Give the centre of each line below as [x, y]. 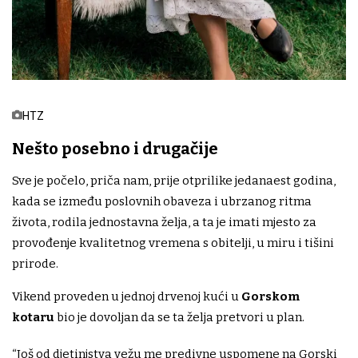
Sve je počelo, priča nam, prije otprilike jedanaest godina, [174, 181]
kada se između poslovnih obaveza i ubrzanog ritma [162, 202]
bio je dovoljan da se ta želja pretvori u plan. [179, 318]
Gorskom [270, 297]
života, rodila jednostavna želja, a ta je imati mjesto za [164, 223]
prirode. [35, 264]
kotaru [33, 318]
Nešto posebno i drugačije [115, 149]
